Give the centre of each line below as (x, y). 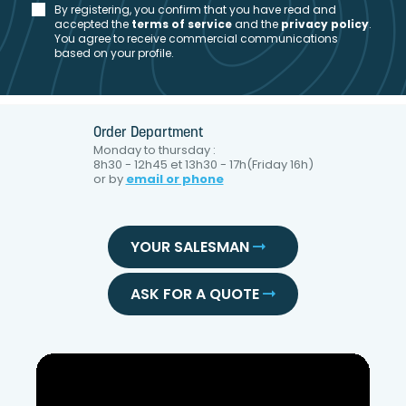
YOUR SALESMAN (192, 246)
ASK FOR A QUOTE (197, 294)
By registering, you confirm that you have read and (195, 10)
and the (256, 24)
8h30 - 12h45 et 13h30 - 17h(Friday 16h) (203, 165)
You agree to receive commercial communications (196, 39)
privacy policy (325, 24)
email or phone (174, 179)
